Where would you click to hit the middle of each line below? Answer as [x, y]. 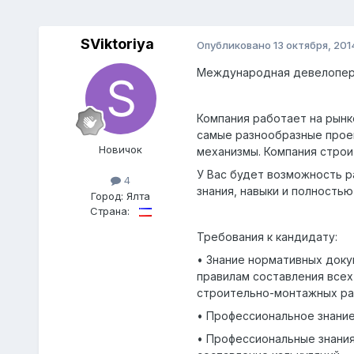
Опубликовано [235, 45]
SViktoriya [118, 44]
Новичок [121, 150]
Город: [109, 196]
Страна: [109, 211]
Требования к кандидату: [267, 237]
